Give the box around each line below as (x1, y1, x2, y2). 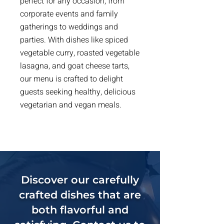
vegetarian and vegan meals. (20, 99, 121, 111)
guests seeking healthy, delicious (20, 86, 135, 98)
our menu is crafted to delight (20, 73, 123, 85)
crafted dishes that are (19, 188, 141, 201)
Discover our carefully (21, 173, 139, 186)
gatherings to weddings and (20, 21, 118, 33)
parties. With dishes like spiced (20, 34, 128, 46)
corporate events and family (20, 8, 118, 20)
